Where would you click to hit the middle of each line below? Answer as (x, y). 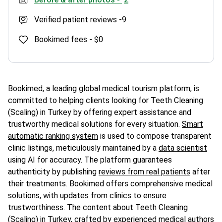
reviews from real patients (144, 172)
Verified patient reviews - (78, 20)
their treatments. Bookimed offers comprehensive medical (110, 184)
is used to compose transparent (155, 136)
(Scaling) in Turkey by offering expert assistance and (100, 112)
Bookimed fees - (63, 40)
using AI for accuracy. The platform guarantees (90, 160)
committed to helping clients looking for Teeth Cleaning (106, 101)
